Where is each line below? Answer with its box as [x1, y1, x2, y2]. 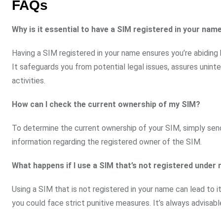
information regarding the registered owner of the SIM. [12, 137, 202, 147]
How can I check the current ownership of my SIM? [12, 100, 200, 110]
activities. [12, 76, 45, 86]
